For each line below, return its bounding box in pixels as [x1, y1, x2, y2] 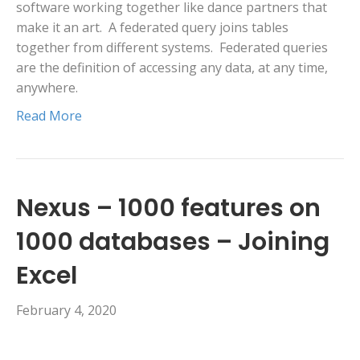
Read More [16, 107, 82, 125]
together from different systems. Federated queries [16, 39, 328, 57]
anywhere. [16, 79, 81, 97]
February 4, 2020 [16, 301, 117, 320]
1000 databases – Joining [16, 225, 329, 260]
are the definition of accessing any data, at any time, [16, 59, 328, 77]
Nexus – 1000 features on [16, 191, 321, 226]
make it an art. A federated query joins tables [16, 18, 288, 37]
